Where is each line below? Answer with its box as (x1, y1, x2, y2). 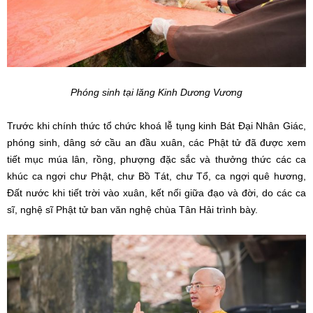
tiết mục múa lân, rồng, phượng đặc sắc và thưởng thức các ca (7, 153, 306, 165)
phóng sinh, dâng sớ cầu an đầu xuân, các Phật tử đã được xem (7, 136, 306, 148)
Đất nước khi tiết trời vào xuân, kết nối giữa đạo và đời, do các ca (7, 187, 306, 198)
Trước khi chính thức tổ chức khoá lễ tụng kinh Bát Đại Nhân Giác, (7, 119, 306, 131)
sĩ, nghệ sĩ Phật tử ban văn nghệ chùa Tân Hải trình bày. (7, 203, 258, 215)
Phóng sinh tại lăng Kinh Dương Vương (71, 86, 242, 98)
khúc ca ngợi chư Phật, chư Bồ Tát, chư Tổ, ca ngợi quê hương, (7, 170, 306, 182)
